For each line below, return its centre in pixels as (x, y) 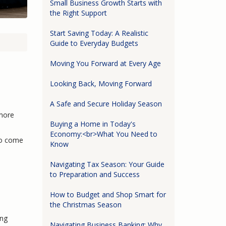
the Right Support (78, 13)
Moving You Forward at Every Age (105, 63)
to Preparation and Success (95, 174)
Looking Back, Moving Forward (101, 83)
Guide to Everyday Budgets (94, 43)
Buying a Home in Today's (93, 124)
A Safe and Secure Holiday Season (106, 103)
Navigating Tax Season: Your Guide (107, 164)
